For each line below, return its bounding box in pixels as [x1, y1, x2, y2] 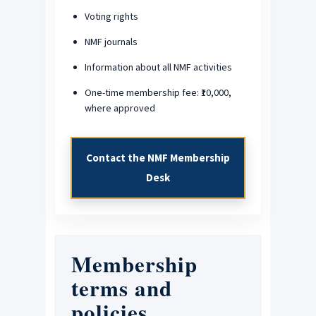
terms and [71, 271, 172, 304]
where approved [84, 101, 155, 116]
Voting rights [84, 9, 138, 24]
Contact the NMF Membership [85, 150, 230, 164]
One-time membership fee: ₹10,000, [84, 85, 231, 100]
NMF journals [84, 35, 138, 49]
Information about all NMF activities [84, 60, 232, 75]
